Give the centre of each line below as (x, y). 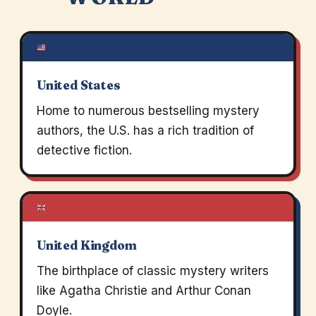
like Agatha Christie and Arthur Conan (144, 291)
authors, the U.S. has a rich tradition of (145, 131)
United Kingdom (86, 245)
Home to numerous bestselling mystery (148, 111)
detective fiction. (84, 151)
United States (78, 85)
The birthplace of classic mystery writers (152, 271)
